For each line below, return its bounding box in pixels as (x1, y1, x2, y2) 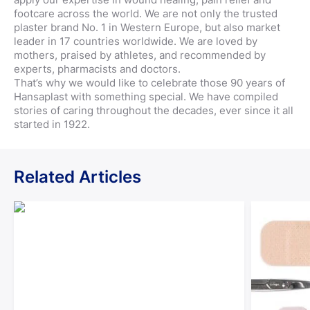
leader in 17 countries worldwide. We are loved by (14, 35, 257, 48)
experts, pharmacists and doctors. (14, 62, 181, 75)
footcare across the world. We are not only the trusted (14, 7, 277, 20)
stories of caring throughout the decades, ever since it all (14, 104, 293, 117)
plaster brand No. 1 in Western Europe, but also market (14, 21, 280, 34)
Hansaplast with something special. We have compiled (14, 90, 278, 103)
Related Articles (14, 167, 141, 187)
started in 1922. (14, 118, 90, 131)
